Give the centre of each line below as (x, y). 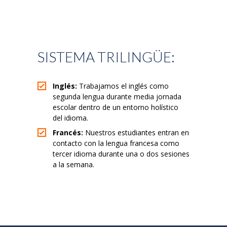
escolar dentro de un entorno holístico (116, 107)
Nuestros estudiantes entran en (136, 132)
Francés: (68, 132)
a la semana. (73, 164)
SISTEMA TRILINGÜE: (106, 56)
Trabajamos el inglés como (123, 86)
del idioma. (70, 118)
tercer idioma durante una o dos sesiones (121, 154)
